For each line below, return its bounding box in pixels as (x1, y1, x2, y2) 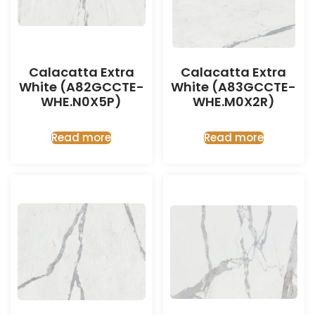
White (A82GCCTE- (18, 78, 144, 96)
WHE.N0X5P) (41, 93, 122, 110)
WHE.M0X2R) (192, 93, 275, 110)
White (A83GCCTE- (171, 78, 297, 96)
